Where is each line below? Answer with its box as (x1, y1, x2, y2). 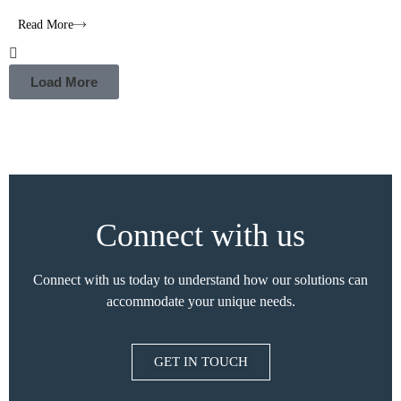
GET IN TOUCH (153, 354, 248, 369)
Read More (18, 17, 73, 31)
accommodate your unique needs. (106, 294, 295, 310)
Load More (30, 74, 98, 90)
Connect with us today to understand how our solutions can (33, 272, 368, 288)
